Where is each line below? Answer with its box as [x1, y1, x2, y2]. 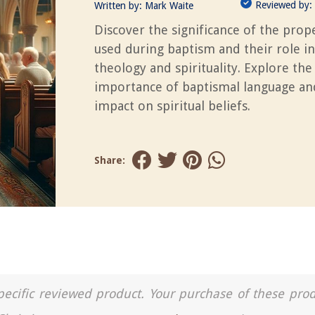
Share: [94, 155, 125, 166]
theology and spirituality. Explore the [94, 60, 312, 75]
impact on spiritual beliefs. [94, 98, 250, 113]
